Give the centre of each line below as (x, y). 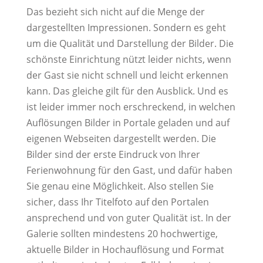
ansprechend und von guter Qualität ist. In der (129, 218)
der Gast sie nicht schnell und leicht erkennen (127, 75)
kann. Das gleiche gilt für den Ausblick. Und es (127, 91)
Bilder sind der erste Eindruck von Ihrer (113, 154)
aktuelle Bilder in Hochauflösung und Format (125, 249)
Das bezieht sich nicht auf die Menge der (115, 12)
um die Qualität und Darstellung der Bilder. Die (130, 43)
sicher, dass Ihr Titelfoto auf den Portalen (117, 202)
